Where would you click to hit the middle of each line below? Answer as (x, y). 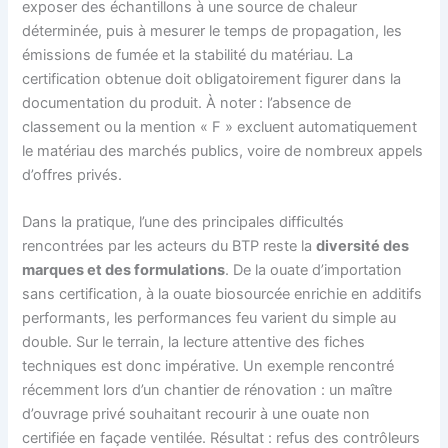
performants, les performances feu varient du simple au (209, 318)
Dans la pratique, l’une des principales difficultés (183, 222)
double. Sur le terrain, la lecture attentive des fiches (194, 342)
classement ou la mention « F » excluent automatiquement (220, 126)
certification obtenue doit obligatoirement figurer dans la (212, 78)
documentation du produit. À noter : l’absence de (187, 102)
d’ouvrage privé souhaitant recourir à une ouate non (196, 414)
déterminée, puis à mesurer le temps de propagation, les (212, 30)
